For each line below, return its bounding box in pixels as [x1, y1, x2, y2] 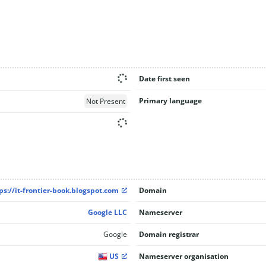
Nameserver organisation [138, 251, 229, 261]
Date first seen [138, 73, 190, 84]
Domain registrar [138, 229, 199, 239]
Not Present [85, 96, 125, 106]
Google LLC [87, 207, 127, 217]
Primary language [138, 95, 202, 106]
